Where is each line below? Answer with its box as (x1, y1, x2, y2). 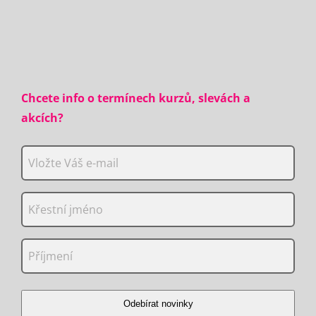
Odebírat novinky (123, 298, 193, 310)
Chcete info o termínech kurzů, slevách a (21, 90, 250, 106)
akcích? (21, 110, 63, 126)
